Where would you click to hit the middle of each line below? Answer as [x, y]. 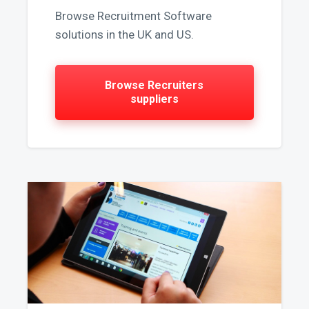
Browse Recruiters [154, 85]
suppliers [154, 99]
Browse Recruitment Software [133, 16]
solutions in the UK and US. [124, 34]
